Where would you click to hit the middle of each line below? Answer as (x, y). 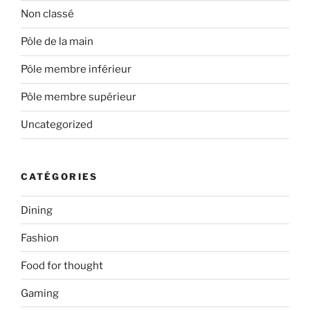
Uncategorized (57, 125)
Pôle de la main (57, 42)
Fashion (40, 238)
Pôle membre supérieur (79, 97)
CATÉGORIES (60, 176)
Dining (37, 210)
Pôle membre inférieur (76, 70)
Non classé (47, 14)
